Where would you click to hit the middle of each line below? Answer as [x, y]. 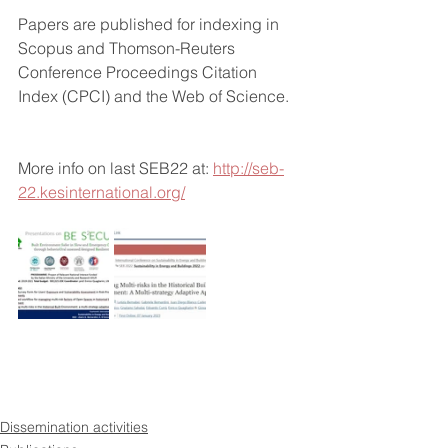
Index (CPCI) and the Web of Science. [153, 96]
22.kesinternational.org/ [101, 192]
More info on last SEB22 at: [115, 168]
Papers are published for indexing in [150, 24]
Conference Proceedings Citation [139, 72]
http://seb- [248, 168]
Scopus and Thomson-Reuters [128, 48]
